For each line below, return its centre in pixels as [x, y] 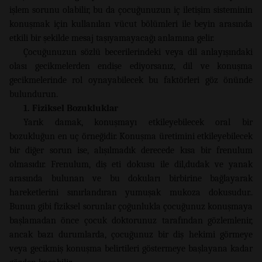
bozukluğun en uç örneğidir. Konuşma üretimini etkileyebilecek [131, 137]
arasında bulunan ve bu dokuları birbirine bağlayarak [131, 179]
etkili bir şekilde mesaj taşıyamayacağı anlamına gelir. [112, 38]
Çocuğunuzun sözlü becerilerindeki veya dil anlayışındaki [138, 52]
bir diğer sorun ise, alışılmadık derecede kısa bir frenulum [131, 151]
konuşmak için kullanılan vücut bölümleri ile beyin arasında [131, 24]
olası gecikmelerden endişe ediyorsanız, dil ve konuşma [131, 66]
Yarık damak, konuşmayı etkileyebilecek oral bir [138, 123]
